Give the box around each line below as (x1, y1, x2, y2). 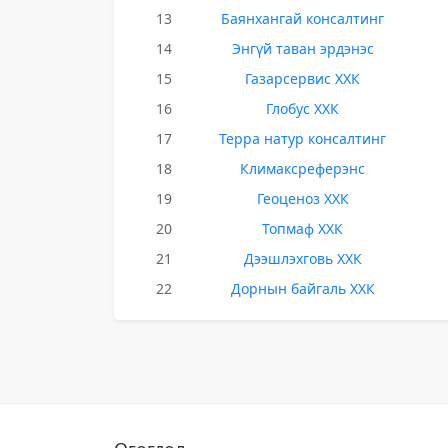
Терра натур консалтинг (219, 129, 387, 148)
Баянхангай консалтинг (221, 9, 385, 28)
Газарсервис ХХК (245, 69, 361, 88)
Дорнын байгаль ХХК (230, 279, 375, 298)
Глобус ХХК (266, 99, 340, 118)
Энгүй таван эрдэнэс (231, 39, 374, 58)
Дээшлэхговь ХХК (243, 249, 362, 268)
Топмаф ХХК (262, 219, 344, 238)
